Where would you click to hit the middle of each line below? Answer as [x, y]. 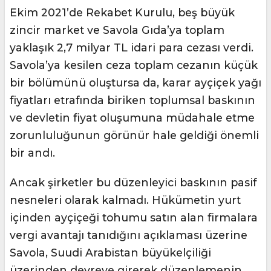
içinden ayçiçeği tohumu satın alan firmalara [134, 218]
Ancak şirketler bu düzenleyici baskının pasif [133, 183]
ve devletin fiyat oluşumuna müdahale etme [132, 118]
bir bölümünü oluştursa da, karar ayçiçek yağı [135, 83]
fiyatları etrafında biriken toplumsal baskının [132, 100]
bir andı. [32, 153]
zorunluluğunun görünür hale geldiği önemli [134, 135]
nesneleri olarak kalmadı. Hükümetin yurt [125, 200]
